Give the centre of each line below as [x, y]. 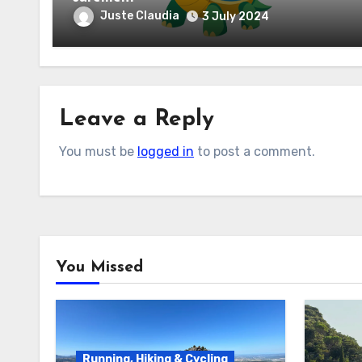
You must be [98, 151]
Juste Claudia [140, 15]
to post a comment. [255, 151]
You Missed [99, 267]
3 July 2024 [236, 16]
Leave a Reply [137, 119]
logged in [166, 151]
